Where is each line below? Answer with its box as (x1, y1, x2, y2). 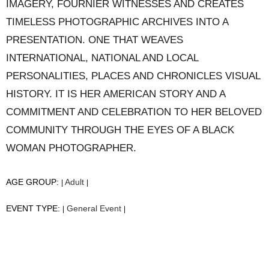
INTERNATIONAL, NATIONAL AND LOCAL (6, 52, 198, 64)
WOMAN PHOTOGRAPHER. (6, 142, 136, 154)
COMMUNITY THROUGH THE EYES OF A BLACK (6, 124, 234, 136)
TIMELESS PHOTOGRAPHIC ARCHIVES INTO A (6, 16, 228, 28)
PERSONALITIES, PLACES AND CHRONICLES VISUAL (6, 70, 260, 82)
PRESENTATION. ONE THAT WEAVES (6, 34, 183, 46)
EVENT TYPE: (6, 204, 62, 214)
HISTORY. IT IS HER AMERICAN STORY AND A (6, 88, 225, 100)
